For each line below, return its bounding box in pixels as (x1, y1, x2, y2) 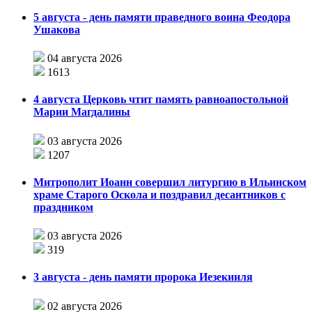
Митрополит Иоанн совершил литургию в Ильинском (33, 175, 306, 188)
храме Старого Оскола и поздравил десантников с (33, 188, 286, 201)
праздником (33, 201, 93, 213)
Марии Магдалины (33, 106, 130, 118)
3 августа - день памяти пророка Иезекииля (33, 271, 253, 283)
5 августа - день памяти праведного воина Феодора (33, 10, 290, 23)
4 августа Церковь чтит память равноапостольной (33, 93, 288, 106)
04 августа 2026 (47, 52, 122, 65)
